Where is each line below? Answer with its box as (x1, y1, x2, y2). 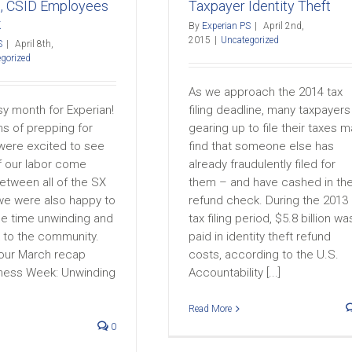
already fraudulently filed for (189, 157, 335, 171)
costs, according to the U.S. (189, 247, 339, 262)
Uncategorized (221, 35, 279, 46)
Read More (189, 303, 232, 314)
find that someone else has (189, 139, 334, 153)
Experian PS (202, 20, 251, 31)
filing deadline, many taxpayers (189, 103, 350, 117)
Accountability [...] (189, 266, 280, 280)
